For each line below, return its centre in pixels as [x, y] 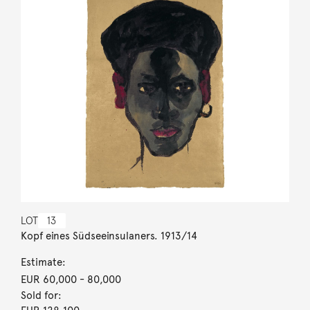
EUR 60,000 [48, 279]
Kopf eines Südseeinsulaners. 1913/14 [109, 236]
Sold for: [41, 295]
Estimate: [43, 262]
